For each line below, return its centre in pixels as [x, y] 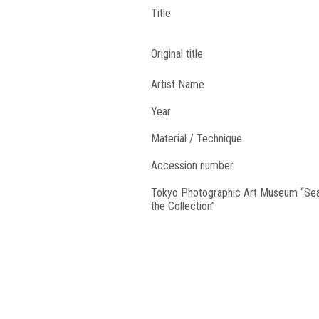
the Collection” [183, 206]
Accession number [192, 166]
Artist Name [178, 84]
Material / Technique [197, 138]
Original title [177, 54]
